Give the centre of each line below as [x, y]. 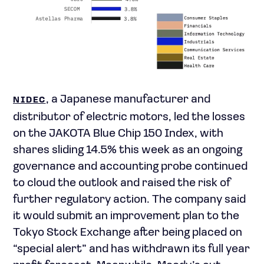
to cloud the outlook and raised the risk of [122, 184]
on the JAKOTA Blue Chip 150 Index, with [118, 134]
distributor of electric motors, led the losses [129, 118]
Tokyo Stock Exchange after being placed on [128, 233]
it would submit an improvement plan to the [126, 217]
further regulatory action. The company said [129, 200]
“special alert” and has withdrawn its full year [131, 250]
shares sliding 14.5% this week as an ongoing [128, 151]
